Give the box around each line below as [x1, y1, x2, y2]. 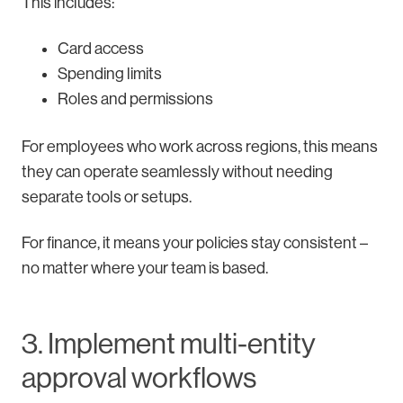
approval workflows [22, 361, 256, 394]
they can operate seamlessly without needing [22, 162, 333, 181]
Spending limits [58, 64, 162, 83]
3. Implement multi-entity [22, 327, 316, 360]
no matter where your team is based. [22, 258, 268, 277]
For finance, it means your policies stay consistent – [22, 233, 368, 252]
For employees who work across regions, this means [22, 137, 378, 156]
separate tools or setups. [22, 187, 192, 206]
